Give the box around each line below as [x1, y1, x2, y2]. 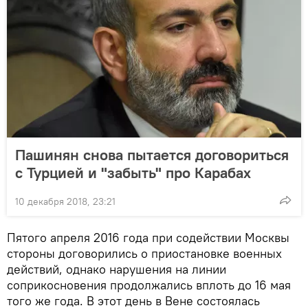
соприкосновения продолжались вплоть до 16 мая [7, 276, 291, 293]
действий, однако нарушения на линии [7, 261, 226, 277]
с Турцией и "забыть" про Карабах [15, 162, 251, 182]
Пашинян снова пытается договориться [15, 144, 289, 164]
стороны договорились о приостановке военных [7, 245, 282, 261]
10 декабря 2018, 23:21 [15, 195, 115, 208]
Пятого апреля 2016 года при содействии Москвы [7, 229, 289, 245]
